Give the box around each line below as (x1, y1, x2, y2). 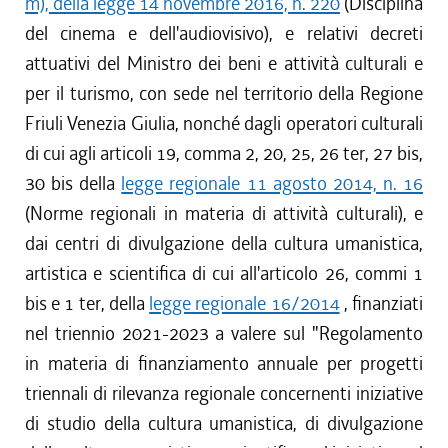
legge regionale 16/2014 (149, 291, 340, 316)
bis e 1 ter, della (25, 291, 150, 316)
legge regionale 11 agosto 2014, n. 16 (121, 171, 424, 196)
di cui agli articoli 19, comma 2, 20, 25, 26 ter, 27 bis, (25, 141, 423, 166)
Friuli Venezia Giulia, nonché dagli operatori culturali (25, 111, 423, 136)
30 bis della (25, 171, 122, 196)
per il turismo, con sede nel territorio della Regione (25, 81, 423, 106)
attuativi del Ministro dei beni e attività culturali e (25, 51, 423, 76)
